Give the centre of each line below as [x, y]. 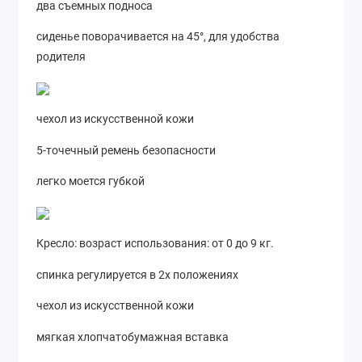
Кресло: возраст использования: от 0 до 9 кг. [155, 244]
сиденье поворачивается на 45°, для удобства [158, 37]
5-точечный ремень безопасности [126, 150]
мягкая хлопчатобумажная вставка [133, 337]
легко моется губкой [90, 181]
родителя [61, 57]
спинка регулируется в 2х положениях [137, 274]
